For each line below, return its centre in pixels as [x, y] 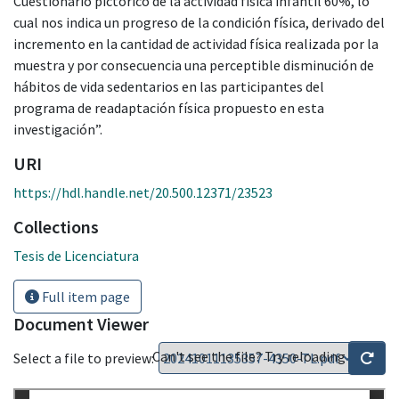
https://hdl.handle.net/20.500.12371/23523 [143, 192]
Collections [56, 226]
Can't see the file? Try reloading [250, 356]
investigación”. [58, 129]
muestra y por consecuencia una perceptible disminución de [194, 65]
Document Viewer [81, 323]
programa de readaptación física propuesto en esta [169, 107]
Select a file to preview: [84, 358]
